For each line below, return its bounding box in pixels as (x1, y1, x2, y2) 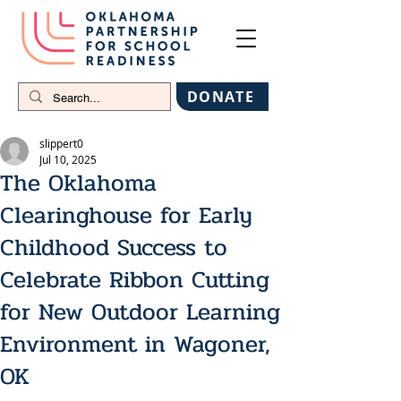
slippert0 (39, 136, 83, 150)
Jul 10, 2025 (39, 152, 97, 166)
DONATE (186, 87, 255, 107)
